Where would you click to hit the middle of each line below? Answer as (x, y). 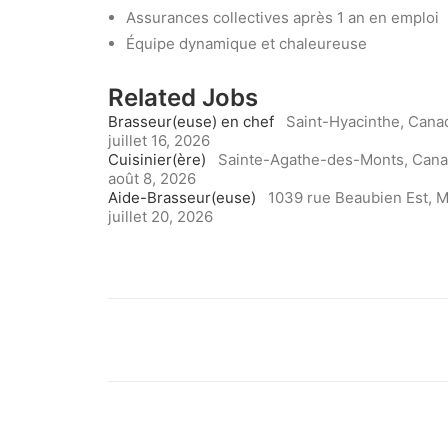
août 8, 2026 (152, 178)
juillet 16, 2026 (159, 140)
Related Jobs (183, 97)
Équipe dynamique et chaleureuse (246, 43)
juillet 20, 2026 (160, 216)
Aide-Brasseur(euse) (182, 197)
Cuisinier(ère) (157, 159)
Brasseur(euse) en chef (191, 121)
